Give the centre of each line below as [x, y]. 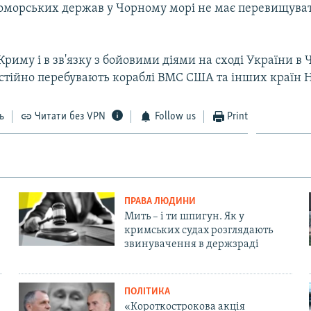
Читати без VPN [70, 116]
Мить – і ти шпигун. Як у [184, 216]
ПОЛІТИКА [147, 292]
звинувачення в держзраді [191, 244]
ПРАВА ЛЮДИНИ [160, 201]
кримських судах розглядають [198, 230]
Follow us [175, 116]
